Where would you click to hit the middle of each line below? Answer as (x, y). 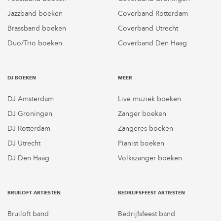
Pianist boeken (141, 143)
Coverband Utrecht (148, 28)
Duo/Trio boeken (35, 43)
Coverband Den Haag (152, 43)
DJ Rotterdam (29, 128)
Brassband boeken (37, 28)
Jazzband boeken (35, 13)
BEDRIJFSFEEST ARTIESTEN (151, 192)
